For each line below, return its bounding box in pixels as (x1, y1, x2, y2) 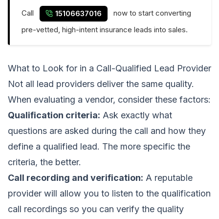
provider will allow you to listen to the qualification (8, 188, 211, 198)
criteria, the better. (8, 156, 81, 167)
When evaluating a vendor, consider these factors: (8, 94, 211, 105)
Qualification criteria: (8, 109, 100, 120)
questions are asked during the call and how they (8, 125, 206, 136)
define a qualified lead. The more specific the (8, 141, 190, 152)
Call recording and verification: (8, 172, 143, 183)
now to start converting (111, 8, 192, 18)
